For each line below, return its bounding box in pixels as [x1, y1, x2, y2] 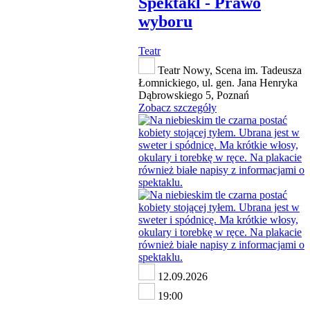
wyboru [138, 12, 192, 31]
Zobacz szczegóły [138, 102, 217, 114]
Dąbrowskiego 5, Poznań [138, 89, 249, 102]
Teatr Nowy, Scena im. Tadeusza [155, 64, 302, 77]
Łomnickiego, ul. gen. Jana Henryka [138, 77, 298, 89]
